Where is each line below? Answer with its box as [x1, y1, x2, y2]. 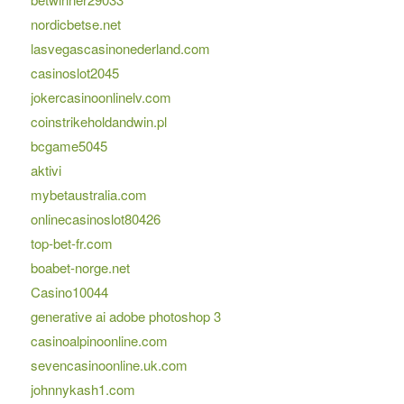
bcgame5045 [30, 136, 107, 156]
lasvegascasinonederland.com [30, 39, 210, 59]
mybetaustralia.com [30, 185, 147, 205]
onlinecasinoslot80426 [30, 209, 161, 229]
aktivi [30, 161, 61, 180]
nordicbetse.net [30, 14, 121, 34]
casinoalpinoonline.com [30, 331, 168, 351]
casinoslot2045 [30, 63, 119, 83]
